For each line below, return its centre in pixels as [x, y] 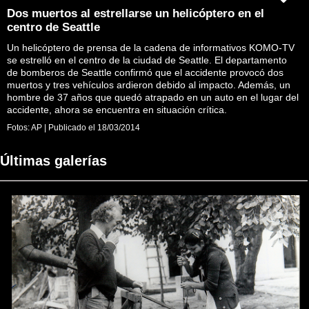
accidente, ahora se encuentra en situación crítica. [117, 109]
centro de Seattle [53, 27]
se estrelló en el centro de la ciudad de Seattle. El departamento [147, 60]
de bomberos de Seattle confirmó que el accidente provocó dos [145, 72]
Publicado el [72, 127]
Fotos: [19, 127]
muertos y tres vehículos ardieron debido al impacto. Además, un [149, 84]
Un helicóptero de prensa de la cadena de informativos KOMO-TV [151, 47]
